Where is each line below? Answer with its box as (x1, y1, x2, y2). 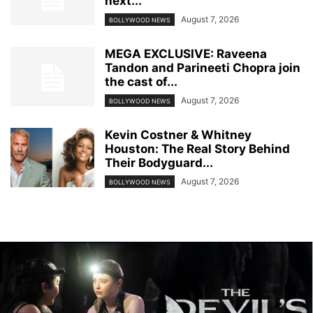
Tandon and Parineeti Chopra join (105, 60, 300, 75)
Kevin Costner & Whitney (105, 127, 252, 142)
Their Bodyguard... (105, 155, 213, 170)
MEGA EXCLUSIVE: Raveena (105, 46, 267, 61)
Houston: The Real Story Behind (105, 141, 290, 156)
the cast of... (105, 74, 177, 89)
